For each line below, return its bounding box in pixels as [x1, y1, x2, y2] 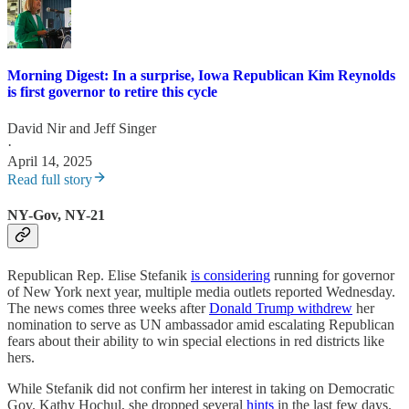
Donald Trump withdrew [209, 300, 352, 317]
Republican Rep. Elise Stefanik [7, 267, 191, 284]
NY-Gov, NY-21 [7, 206, 105, 223]
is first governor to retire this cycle [7, 84, 217, 100]
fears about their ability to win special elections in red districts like [7, 333, 384, 350]
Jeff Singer [94, 120, 156, 136]
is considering [191, 267, 270, 284]
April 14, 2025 [7, 152, 92, 169]
